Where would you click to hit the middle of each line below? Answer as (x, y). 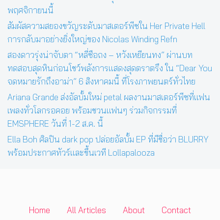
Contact (176, 210)
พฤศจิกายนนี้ (30, 10)
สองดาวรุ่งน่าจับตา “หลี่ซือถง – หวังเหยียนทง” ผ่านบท (100, 55)
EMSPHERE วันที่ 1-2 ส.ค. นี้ (55, 124)
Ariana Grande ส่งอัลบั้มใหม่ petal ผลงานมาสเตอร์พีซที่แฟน (109, 97)
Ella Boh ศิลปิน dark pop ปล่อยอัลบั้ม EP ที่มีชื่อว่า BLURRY (108, 139)
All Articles (86, 210)
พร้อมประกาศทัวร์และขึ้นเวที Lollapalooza (81, 153)
